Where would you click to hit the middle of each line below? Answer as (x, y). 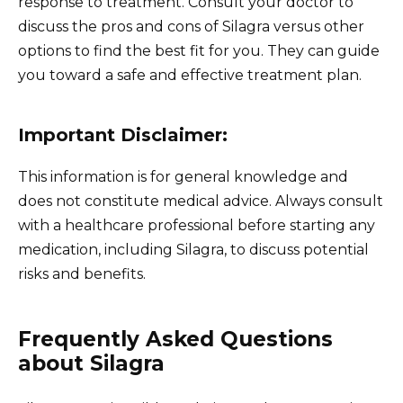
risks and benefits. (82, 273)
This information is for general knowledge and (183, 176)
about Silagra (91, 363)
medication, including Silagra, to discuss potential (193, 249)
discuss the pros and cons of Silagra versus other (191, 26)
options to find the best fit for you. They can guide (199, 50)
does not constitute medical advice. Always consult (201, 201)
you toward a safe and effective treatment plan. (190, 75)
